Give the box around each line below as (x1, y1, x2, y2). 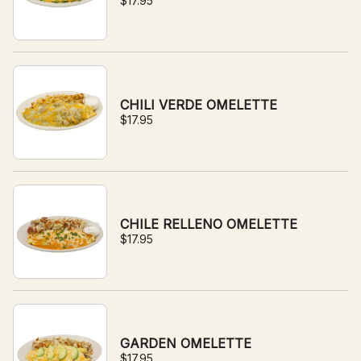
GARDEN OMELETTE (120, 335, 251, 351)
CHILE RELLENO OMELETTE (120, 216, 297, 232)
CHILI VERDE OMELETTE (120, 97, 277, 113)
